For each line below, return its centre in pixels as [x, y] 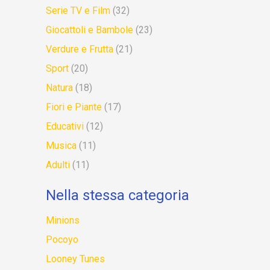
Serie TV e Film [78, 11]
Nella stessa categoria [118, 195]
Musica [61, 146]
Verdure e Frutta [80, 49]
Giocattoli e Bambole [89, 30]
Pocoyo [62, 240]
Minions [63, 220]
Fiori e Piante [74, 107]
